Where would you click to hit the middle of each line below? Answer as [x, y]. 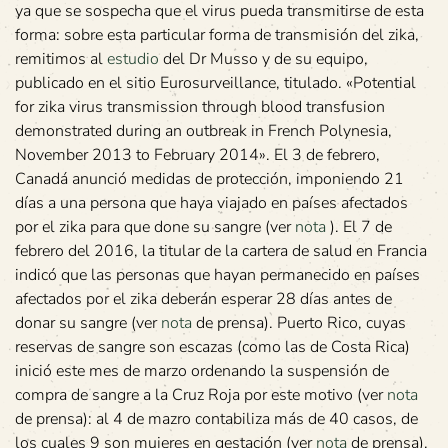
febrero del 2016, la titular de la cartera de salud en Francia [221, 251]
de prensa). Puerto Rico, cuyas [299, 323]
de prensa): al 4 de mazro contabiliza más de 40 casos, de [216, 419]
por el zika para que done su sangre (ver [155, 227]
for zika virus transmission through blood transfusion [200, 107]
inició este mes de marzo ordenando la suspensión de [202, 371]
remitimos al [61, 59]
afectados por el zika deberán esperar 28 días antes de [203, 299]
